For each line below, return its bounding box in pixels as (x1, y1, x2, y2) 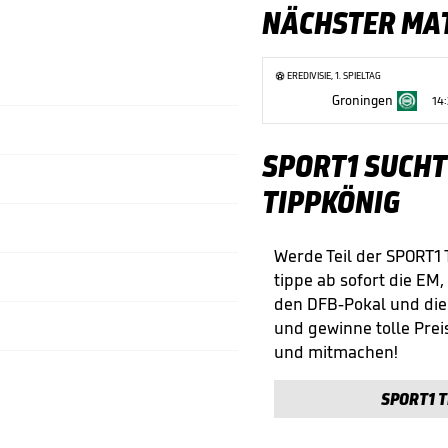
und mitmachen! (274, 341, 398, 363)
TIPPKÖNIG (262, 182, 400, 221)
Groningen (331, 92, 393, 109)
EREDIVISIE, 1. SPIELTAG (287, 69, 381, 82)
